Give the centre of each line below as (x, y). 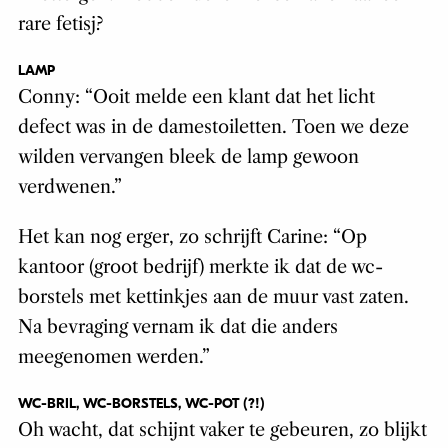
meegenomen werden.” (113, 357)
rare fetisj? (60, 24)
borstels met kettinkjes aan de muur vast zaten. (213, 297)
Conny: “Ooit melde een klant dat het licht (196, 97)
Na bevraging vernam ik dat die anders (177, 327)
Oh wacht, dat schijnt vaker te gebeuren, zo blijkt (222, 430)
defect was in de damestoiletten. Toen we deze (213, 127)
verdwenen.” (69, 187)
